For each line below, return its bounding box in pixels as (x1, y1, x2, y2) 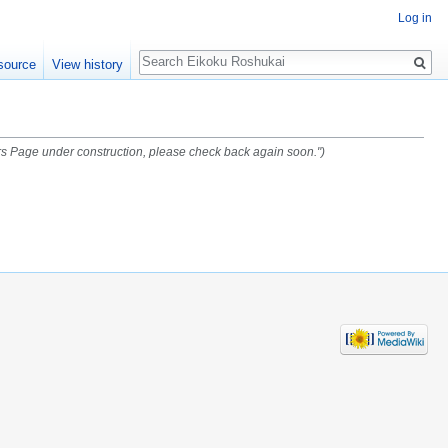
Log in (398, 11, 432, 26)
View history (51, 57, 123, 73)
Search (137, 39, 204, 62)
